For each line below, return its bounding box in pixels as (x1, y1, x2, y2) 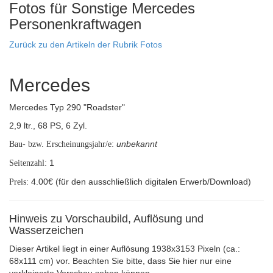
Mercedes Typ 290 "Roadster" (9, 102, 125, 112)
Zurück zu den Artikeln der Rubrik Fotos (9, 40, 162, 49)
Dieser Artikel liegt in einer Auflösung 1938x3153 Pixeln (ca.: (9, 244, 240, 253)
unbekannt (116, 139, 157, 149)
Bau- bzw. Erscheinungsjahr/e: (9, 140, 114, 149)
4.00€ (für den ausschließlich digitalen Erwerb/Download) (29, 177, 251, 186)
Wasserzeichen (9, 224, 83, 236)
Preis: (9, 177, 29, 186)
